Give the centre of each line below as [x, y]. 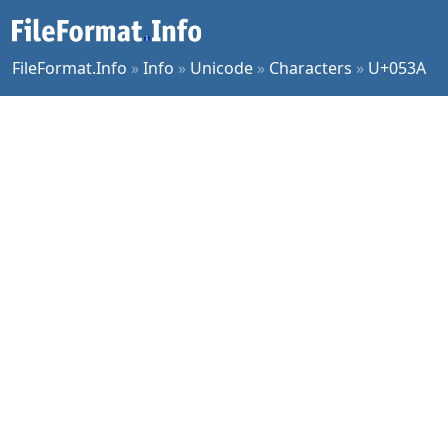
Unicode [221, 68]
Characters [310, 68]
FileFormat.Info [69, 68]
